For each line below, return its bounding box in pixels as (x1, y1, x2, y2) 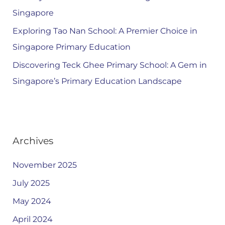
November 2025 (12, 160, 77, 170)
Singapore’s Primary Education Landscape (12, 76, 182, 86)
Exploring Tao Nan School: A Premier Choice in (12, 26, 197, 36)
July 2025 (12, 178, 50, 188)
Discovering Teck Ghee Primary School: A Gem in (12, 60, 207, 70)
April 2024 (12, 214, 53, 224)
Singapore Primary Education (12, 42, 131, 52)
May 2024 (12, 196, 51, 206)
